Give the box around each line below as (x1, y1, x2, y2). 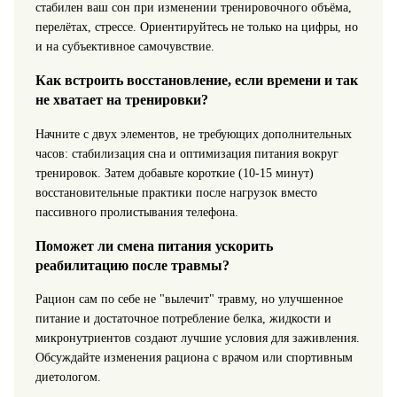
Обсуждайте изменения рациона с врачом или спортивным (35, 351, 353, 365)
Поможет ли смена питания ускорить (35, 237, 273, 254)
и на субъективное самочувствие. (35, 39, 214, 53)
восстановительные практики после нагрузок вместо (35, 185, 317, 199)
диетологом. (35, 370, 101, 385)
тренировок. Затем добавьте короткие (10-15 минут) (35, 166, 314, 180)
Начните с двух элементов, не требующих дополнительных (35, 127, 352, 141)
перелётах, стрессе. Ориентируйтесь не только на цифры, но (35, 19, 358, 34)
